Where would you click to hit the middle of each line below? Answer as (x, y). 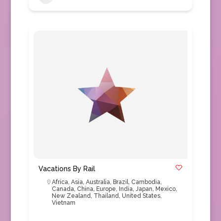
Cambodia (146, 182)
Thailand (106, 196)
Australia (98, 182)
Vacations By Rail (67, 169)
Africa (60, 182)
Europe (106, 189)
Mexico (165, 189)
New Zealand (71, 196)
